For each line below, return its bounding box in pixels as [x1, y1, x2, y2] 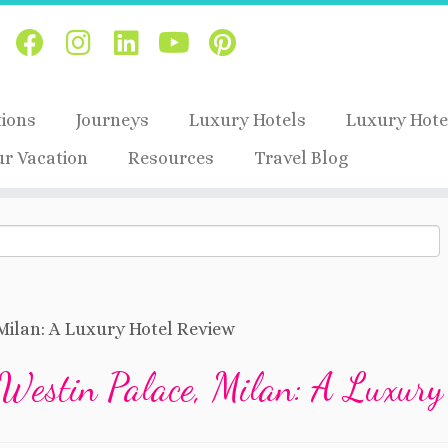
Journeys [75, 110, 149, 130]
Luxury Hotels [188, 110, 306, 130]
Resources [127, 148, 214, 168]
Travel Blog [253, 148, 348, 168]
